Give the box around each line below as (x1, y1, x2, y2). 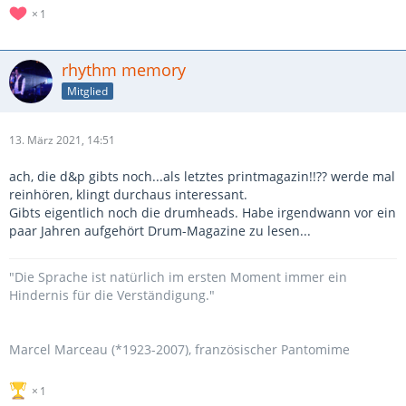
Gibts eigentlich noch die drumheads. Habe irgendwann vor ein (9, 204, 396, 221)
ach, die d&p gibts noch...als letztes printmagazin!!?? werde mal (9, 168, 395, 185)
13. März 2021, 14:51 (9, 132, 115, 148)
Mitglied (67, 82, 108, 99)
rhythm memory (62, 59, 186, 81)
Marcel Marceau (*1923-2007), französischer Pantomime (9, 341, 350, 358)
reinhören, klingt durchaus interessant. (9, 186, 247, 203)
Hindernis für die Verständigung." (9, 286, 215, 304)
